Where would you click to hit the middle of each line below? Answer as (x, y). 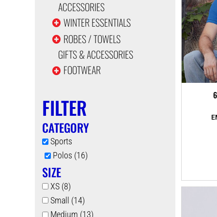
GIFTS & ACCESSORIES (95, 54)
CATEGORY (65, 127)
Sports (61, 141)
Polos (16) (70, 155)
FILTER (64, 107)
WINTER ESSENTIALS (97, 22)
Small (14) (67, 200)
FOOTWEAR (82, 70)
